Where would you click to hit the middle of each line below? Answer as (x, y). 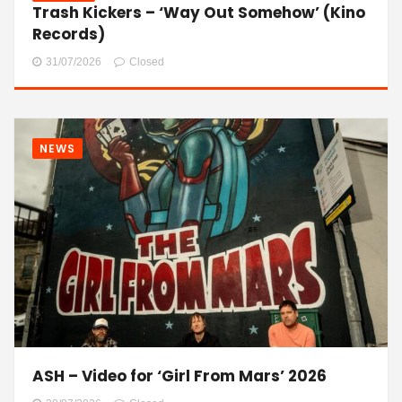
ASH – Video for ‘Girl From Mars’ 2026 (179, 376)
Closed (147, 62)
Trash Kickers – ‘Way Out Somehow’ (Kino (199, 13)
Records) (69, 34)
